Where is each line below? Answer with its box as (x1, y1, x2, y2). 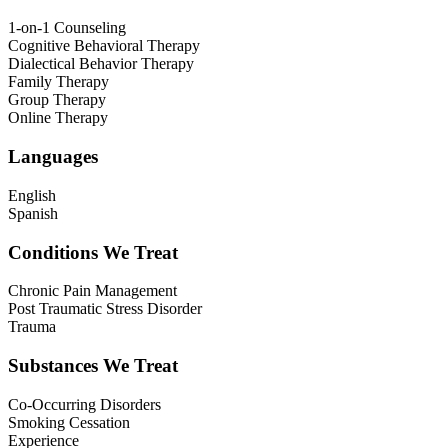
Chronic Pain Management (8, 282, 177, 300)
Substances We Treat (8, 355, 178, 377)
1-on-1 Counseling (8, 19, 126, 37)
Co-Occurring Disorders (8, 395, 161, 413)
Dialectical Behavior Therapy (8, 55, 194, 73)
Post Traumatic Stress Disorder (8, 300, 202, 318)
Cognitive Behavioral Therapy (8, 37, 200, 55)
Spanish (8, 204, 58, 222)
